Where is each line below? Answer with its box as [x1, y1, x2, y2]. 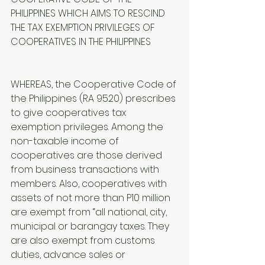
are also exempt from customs [11, 234, 157, 248]
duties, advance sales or [11, 248, 128, 262]
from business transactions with [11, 163, 161, 177]
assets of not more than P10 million [11, 191, 173, 205]
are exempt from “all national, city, [11, 205, 169, 219]
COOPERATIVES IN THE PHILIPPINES [11, 35, 151, 49]
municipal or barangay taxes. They [11, 219, 172, 234]
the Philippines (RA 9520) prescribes [11, 92, 178, 106]
